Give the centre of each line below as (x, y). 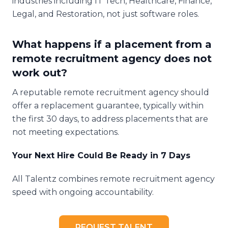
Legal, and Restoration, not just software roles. (106, 14)
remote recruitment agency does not (112, 58)
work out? (40, 73)
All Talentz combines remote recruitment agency (113, 179)
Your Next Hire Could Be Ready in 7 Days (101, 155)
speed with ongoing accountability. (83, 192)
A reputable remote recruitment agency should (111, 92)
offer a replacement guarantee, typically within (108, 105)
